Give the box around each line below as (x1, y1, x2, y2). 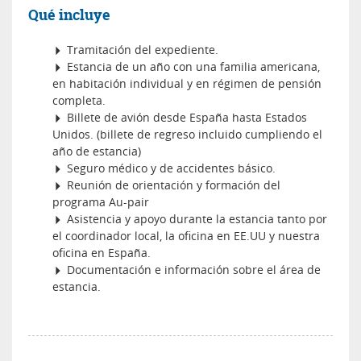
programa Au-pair (52, 193, 149, 210)
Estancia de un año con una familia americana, (64, 58, 320, 74)
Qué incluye (28, 4, 110, 25)
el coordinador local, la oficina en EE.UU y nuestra (52, 227, 320, 243)
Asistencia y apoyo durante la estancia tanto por (64, 210, 327, 226)
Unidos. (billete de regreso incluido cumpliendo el (52, 126, 322, 142)
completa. (52, 92, 106, 108)
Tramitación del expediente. (64, 41, 218, 57)
